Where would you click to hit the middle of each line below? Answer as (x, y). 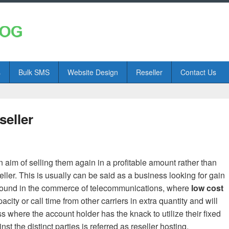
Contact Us (198, 72)
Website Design (93, 72)
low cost (207, 188)
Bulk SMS (34, 72)
